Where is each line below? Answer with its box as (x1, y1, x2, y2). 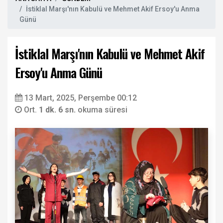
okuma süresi (78, 105, 127, 115)
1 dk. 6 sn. (39, 105, 78, 115)
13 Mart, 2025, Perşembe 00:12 (24, 93, 137, 103)
